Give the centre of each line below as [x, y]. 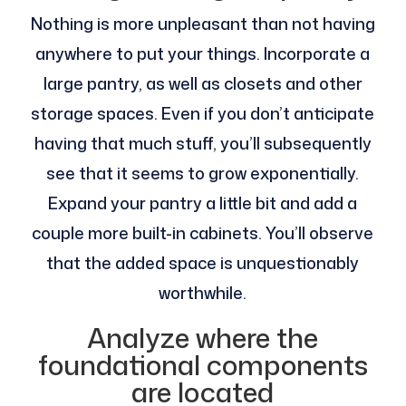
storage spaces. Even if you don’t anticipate [203, 114]
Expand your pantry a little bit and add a [203, 203]
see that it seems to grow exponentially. [203, 174]
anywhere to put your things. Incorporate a [203, 54]
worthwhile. [203, 293]
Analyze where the [203, 338]
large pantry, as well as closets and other [203, 84]
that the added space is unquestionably [203, 263]
